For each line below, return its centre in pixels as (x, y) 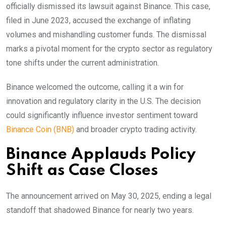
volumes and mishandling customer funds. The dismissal (106, 34)
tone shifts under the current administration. (83, 63)
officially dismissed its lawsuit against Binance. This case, (108, 6)
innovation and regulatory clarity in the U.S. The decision (103, 101)
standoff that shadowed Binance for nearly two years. (101, 210)
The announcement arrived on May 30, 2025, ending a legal (109, 196)
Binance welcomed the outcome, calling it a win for (95, 87)
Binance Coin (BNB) (40, 129)
